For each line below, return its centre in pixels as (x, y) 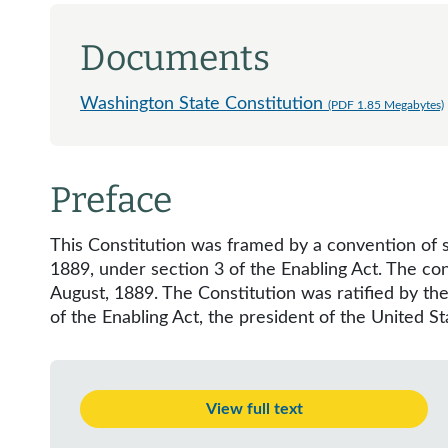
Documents (175, 58)
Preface (111, 200)
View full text (254, 409)
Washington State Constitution (204, 104)
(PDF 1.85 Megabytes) (386, 105)
